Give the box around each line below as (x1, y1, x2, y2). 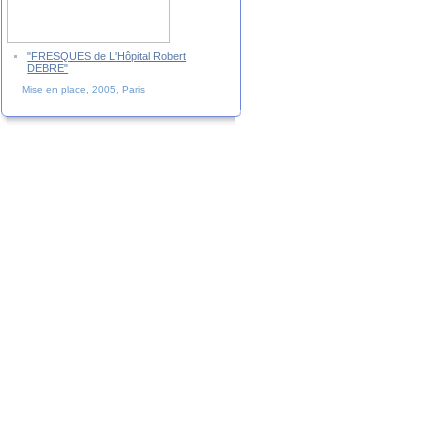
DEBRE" (27, 61, 69, 74)
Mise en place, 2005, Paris (7, 83, 146, 95)
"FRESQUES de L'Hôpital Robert (27, 49, 187, 62)
